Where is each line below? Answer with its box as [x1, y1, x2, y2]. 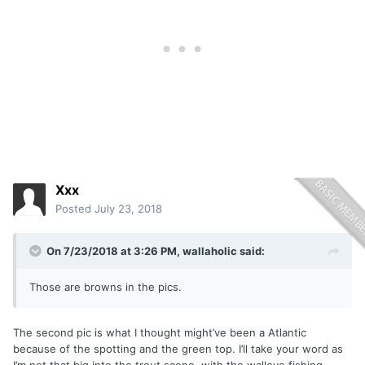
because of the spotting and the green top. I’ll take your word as [13, 342, 343, 356]
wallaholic [182, 244, 237, 258]
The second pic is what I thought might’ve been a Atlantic [13, 326, 306, 340]
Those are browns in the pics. [29, 280, 182, 294]
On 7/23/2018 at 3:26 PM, [46, 244, 182, 258]
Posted [55, 202, 95, 216]
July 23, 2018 [95, 202, 162, 216]
